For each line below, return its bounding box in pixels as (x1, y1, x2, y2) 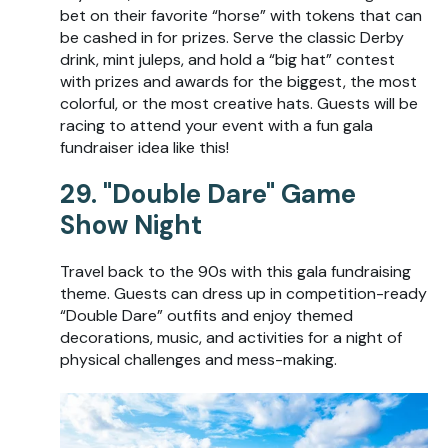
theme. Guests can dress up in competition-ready (60, 283, 427, 305)
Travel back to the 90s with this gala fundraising (60, 261, 411, 283)
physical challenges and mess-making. (60, 349, 337, 371)
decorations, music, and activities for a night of (60, 327, 402, 349)
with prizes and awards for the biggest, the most (60, 71, 417, 93)
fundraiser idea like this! (60, 137, 229, 159)
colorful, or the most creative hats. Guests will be (60, 93, 418, 115)
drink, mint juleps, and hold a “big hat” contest (60, 49, 395, 71)
